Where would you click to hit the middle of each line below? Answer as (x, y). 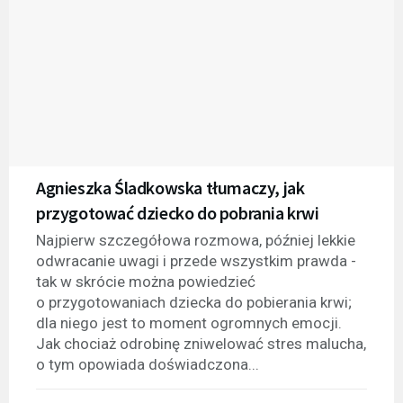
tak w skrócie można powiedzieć (146, 281)
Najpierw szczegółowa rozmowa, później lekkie (196, 240)
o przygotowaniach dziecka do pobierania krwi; (194, 302)
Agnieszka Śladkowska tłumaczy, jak (170, 187)
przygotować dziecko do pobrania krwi (178, 212)
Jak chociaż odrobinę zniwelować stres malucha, (201, 343)
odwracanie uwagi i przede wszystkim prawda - (196, 260)
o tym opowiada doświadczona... (148, 364)
